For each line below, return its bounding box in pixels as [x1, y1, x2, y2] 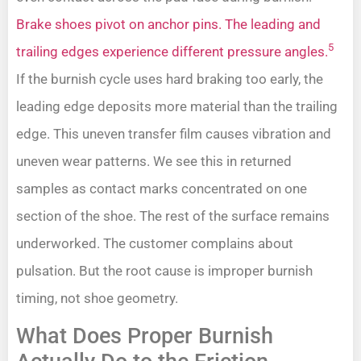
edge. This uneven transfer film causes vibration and [16, 125, 331, 142]
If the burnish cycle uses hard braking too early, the [16, 70, 323, 87]
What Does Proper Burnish [16, 322, 273, 349]
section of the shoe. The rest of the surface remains [16, 207, 330, 224]
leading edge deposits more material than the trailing [16, 98, 338, 114]
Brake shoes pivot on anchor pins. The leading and [16, 15, 321, 32]
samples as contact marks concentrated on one [16, 180, 307, 197]
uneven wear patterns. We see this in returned [16, 152, 292, 169]
